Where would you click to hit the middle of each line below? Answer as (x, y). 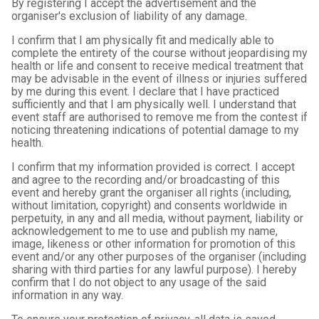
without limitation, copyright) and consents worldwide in (149, 205)
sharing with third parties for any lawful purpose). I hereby (154, 270)
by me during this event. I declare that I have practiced (145, 91)
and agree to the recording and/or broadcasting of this (146, 180)
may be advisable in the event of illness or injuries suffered (159, 79)
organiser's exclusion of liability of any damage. (129, 16)
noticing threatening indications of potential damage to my (155, 130)
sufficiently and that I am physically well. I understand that (154, 104)
